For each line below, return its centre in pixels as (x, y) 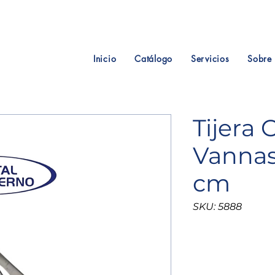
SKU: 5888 (217, 207)
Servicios (210, 58)
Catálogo (153, 58)
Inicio (105, 58)
